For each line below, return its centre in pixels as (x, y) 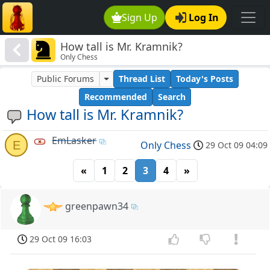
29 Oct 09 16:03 (61, 239)
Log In (204, 17)
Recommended (116, 97)
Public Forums (66, 79)
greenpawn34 (97, 206)
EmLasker (74, 141)
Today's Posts (204, 79)
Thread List (142, 79)
